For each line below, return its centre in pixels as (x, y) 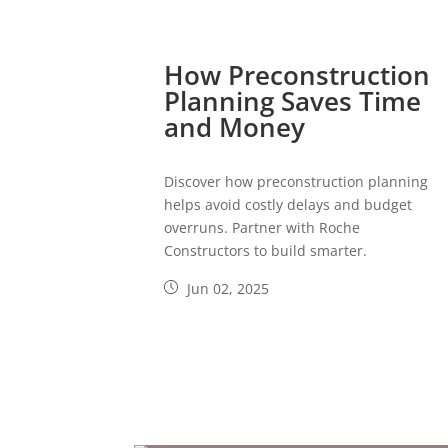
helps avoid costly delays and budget (288, 205)
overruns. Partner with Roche (262, 228)
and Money (235, 127)
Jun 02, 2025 (226, 289)
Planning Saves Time (293, 101)
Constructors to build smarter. (266, 251)
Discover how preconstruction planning (296, 182)
